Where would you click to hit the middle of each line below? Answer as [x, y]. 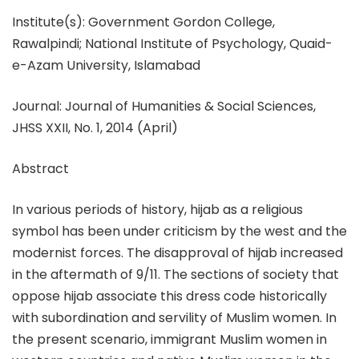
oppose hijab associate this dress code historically [169, 296]
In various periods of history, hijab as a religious [157, 210]
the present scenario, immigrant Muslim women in [169, 339]
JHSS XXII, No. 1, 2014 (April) [95, 128]
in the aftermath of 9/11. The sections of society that [175, 274]
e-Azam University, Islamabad [106, 65]
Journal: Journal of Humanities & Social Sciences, [164, 106]
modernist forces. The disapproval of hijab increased [177, 253]
